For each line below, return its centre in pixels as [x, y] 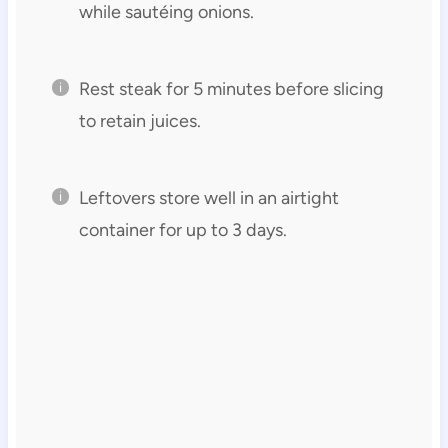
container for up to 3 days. [182, 229]
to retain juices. [139, 120]
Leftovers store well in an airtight [208, 197]
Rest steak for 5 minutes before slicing [231, 88]
